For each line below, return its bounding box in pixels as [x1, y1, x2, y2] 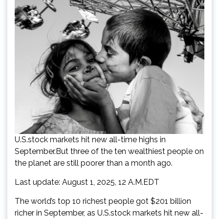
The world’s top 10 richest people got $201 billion [15, 196, 191, 206]
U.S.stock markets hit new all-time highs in [15, 134, 166, 144]
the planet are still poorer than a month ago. [15, 158, 173, 168]
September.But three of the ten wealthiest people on [15, 146, 204, 156]
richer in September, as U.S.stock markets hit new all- [15, 208, 203, 218]
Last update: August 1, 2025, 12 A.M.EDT [15, 177, 159, 187]
